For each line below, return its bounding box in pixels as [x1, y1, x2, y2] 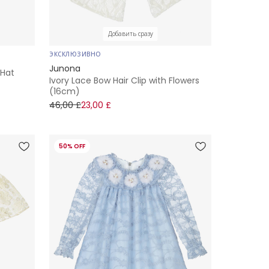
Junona [49, 62, 80, 75]
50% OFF [59, 142, 85, 151]
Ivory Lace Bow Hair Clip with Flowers [49, 74, 199, 87]
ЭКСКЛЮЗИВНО [49, 50, 101, 59]
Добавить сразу [107, 29, 153, 39]
